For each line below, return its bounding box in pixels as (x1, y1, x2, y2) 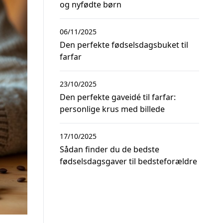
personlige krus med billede (60, 104, 165, 114)
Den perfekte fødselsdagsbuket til (60, 39, 188, 50)
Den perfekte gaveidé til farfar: (60, 92, 176, 103)
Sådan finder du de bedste (60, 144, 159, 155)
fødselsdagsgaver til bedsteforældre (60, 156, 197, 167)
